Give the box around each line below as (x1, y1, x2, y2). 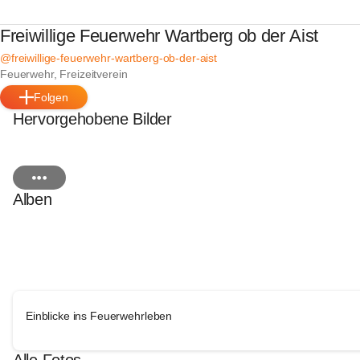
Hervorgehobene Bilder (13, 110, 172, 128)
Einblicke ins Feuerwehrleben (26, 309, 173, 322)
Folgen (33, 91, 69, 104)
